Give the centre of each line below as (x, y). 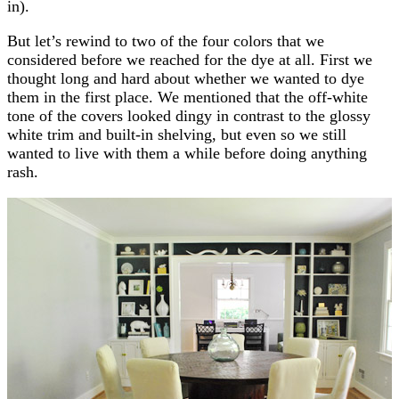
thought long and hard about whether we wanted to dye (186, 78)
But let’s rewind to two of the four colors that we (166, 41)
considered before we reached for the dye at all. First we (190, 59)
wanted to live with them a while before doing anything (187, 153)
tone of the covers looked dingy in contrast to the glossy (189, 115)
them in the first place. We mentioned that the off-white (187, 97)
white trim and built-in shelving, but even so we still (177, 134)
